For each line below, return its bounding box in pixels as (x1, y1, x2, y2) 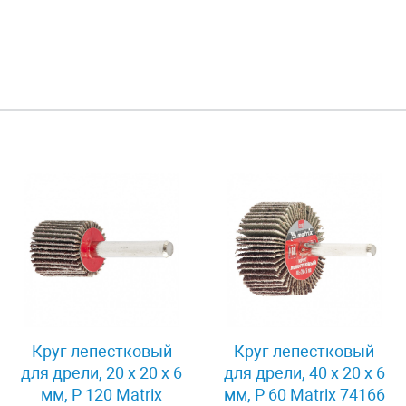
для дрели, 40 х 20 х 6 (223, 362, 385, 382)
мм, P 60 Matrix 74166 (223, 384, 385, 404)
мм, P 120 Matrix (41, 384, 163, 404)
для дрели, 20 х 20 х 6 (21, 362, 183, 382)
